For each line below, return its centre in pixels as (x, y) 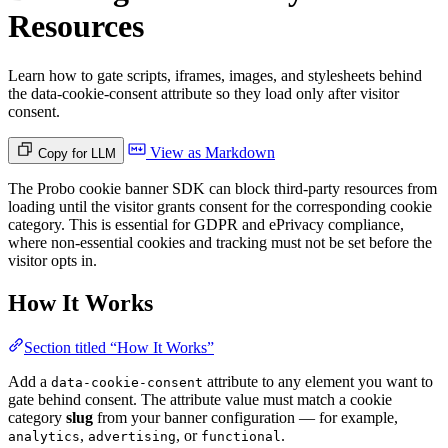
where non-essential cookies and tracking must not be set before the (220, 242)
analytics (44, 436)
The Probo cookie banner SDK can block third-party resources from (222, 188)
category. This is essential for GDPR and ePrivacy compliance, (206, 224)
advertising (132, 436)
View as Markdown (210, 152)
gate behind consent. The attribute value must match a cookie (200, 399)
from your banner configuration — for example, (245, 417)
